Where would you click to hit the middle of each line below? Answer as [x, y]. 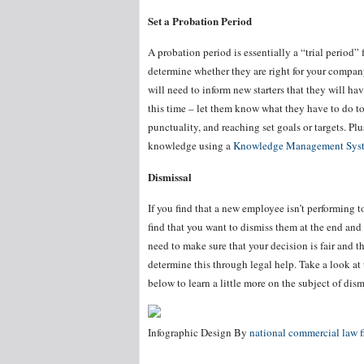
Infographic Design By [199, 332]
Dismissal [170, 177]
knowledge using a [191, 145]
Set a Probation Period [200, 21]
